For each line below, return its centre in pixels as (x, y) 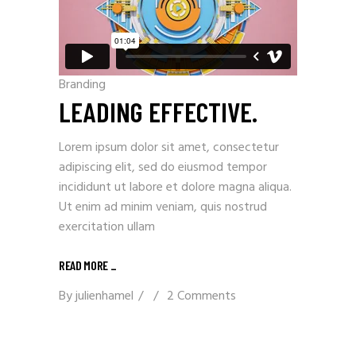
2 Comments (201, 296)
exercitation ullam (107, 227)
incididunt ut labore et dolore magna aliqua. (175, 187)
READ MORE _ (88, 265)
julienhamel (104, 296)
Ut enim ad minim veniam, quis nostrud (163, 207)
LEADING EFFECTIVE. (158, 111)
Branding (82, 85)
